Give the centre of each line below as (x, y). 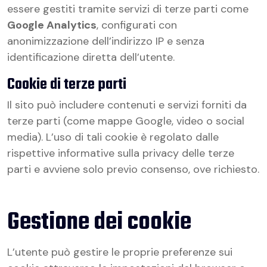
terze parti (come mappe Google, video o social (126, 121)
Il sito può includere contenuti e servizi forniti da (127, 105)
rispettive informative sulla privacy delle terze (121, 153)
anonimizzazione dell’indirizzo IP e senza (106, 41)
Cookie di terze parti (67, 85)
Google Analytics (52, 25)
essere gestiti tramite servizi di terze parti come (128, 9)
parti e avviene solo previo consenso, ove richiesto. (133, 169)
